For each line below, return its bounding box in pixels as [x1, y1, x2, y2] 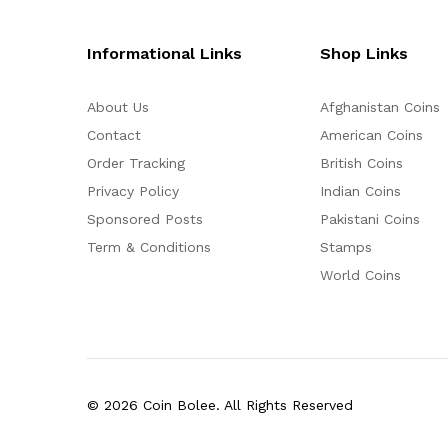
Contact [87, 126, 141, 143]
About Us [87, 98, 149, 115]
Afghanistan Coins [320, 98, 441, 115]
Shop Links [320, 43, 409, 63]
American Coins [320, 126, 424, 143]
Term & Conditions [87, 238, 211, 255]
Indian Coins [320, 182, 402, 199]
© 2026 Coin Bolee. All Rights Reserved [87, 396, 353, 413]
